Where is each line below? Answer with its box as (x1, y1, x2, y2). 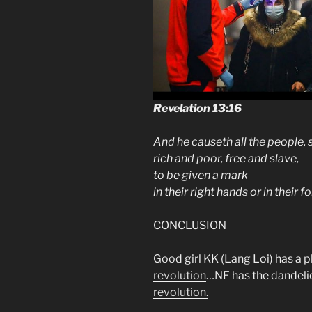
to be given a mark (153, 168, 248, 182)
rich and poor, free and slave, (153, 151, 299, 165)
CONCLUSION (153, 218, 226, 232)
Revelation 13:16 (153, 101, 242, 115)
